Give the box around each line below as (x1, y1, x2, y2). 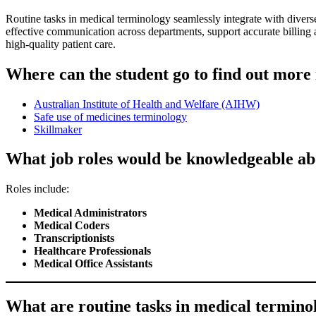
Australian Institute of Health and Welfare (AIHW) (34, 97, 260, 110)
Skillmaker (34, 123, 82, 135)
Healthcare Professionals (34, 245, 151, 257)
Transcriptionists (34, 232, 114, 245)
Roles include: (6, 183, 69, 195)
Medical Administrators (34, 207, 147, 219)
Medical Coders (34, 219, 109, 232)
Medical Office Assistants (34, 257, 152, 270)
